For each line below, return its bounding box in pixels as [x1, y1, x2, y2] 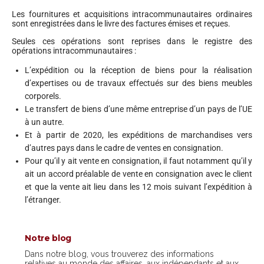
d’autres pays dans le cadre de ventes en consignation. [25, 143, 224, 153]
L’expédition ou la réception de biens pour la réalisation [25, 65, 252, 75]
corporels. [25, 91, 62, 101]
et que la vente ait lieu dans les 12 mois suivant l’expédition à [25, 181, 252, 192]
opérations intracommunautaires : [12, 45, 136, 55]
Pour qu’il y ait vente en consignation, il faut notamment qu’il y [25, 156, 252, 166]
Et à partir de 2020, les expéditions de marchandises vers [25, 130, 252, 140]
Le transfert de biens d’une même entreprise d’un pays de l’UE [25, 104, 252, 114]
